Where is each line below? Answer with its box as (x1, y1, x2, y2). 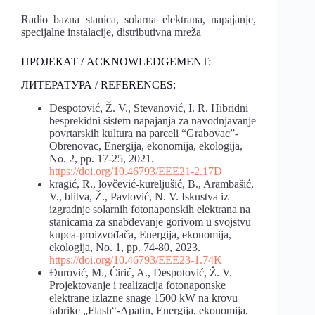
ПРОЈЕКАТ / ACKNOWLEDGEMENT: (21, 56, 211, 68)
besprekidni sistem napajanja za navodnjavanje (49, 114, 256, 127)
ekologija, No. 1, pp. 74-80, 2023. (49, 240, 200, 253)
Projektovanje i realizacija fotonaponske (49, 278, 226, 291)
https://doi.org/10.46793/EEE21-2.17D (49, 165, 222, 177)
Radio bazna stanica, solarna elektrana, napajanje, (21, 13, 257, 26)
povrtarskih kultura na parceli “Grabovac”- (49, 127, 238, 139)
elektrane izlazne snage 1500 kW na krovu (49, 291, 238, 304)
